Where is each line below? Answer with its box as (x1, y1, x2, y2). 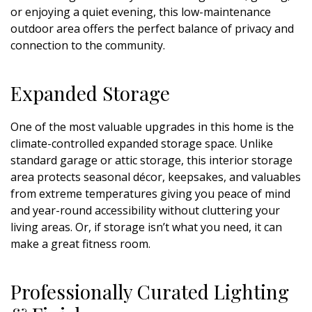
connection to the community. (10, 37, 165, 53)
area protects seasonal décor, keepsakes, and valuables (10, 169, 301, 185)
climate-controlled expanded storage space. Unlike (10, 135, 273, 151)
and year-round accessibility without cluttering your (10, 202, 280, 218)
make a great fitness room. (10, 235, 150, 251)
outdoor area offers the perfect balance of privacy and (10, 20, 294, 36)
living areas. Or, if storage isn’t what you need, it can (10, 219, 282, 235)
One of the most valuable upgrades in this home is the (10, 118, 294, 134)
